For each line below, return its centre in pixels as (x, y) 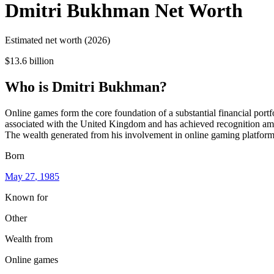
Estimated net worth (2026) (57, 40)
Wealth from (29, 239)
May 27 (20, 176)
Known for (26, 197)
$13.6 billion (29, 61)
